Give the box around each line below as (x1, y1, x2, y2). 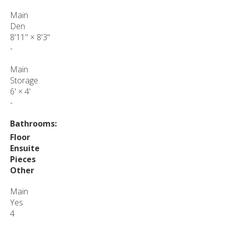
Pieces (10, 153, 36, 165)
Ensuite (10, 142, 40, 154)
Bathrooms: (10, 118, 57, 129)
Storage (10, 74, 38, 86)
